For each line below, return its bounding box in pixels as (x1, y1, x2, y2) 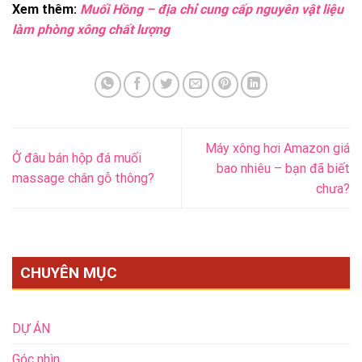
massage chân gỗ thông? (12, 170, 154, 187)
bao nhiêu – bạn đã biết (217, 160, 350, 176)
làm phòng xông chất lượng (12, 21, 170, 37)
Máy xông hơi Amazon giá (205, 140, 350, 156)
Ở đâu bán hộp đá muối (12, 150, 141, 166)
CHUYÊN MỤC (20, 263, 117, 282)
